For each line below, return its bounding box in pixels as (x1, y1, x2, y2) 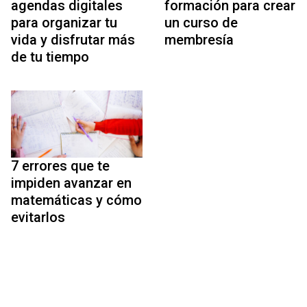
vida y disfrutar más (11, 32, 135, 49)
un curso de (164, 14, 238, 32)
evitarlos (11, 209, 65, 226)
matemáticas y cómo (11, 192, 142, 209)
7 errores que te (11, 158, 110, 175)
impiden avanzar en (11, 175, 132, 192)
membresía (164, 32, 234, 49)
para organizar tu (11, 14, 117, 32)
